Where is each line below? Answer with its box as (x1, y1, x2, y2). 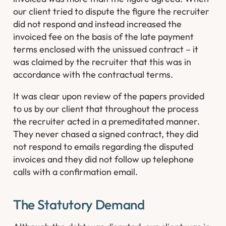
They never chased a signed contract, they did (13, 128, 199, 140)
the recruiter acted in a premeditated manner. (13, 115, 200, 127)
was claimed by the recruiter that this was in (13, 56, 192, 68)
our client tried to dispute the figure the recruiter (13, 6, 210, 18)
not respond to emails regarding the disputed (13, 140, 194, 152)
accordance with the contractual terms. (13, 69, 174, 81)
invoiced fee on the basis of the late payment (13, 31, 194, 43)
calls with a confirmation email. (13, 165, 140, 178)
